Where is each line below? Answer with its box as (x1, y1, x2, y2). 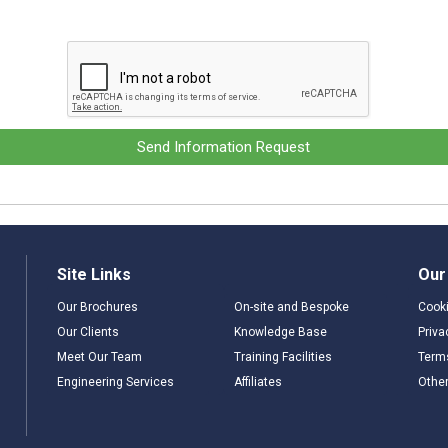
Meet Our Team (56, 350, 142, 364)
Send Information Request (137, 138, 311, 156)
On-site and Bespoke (234, 300, 350, 314)
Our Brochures (56, 300, 138, 314)
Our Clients (56, 325, 119, 339)
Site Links (56, 265, 131, 284)
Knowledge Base (234, 325, 328, 339)
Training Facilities (234, 350, 333, 364)
